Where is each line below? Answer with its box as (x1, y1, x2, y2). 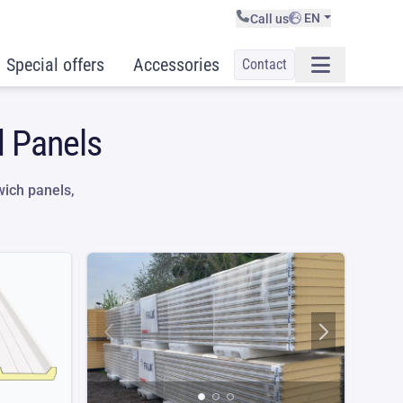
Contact (242, 56, 287, 73)
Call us (249, 12, 289, 26)
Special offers (6, 54, 104, 76)
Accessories (133, 54, 219, 76)
